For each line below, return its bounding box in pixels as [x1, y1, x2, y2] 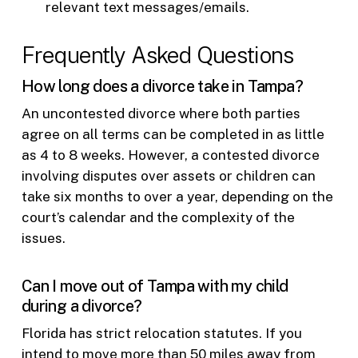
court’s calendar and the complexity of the [21, 209, 295, 225]
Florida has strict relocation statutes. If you [21, 325, 302, 342]
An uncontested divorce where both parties [21, 105, 300, 121]
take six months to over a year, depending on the [21, 188, 333, 205]
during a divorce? [21, 296, 142, 316]
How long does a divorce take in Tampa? [21, 76, 304, 96]
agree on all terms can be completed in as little [21, 125, 324, 142]
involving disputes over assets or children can [21, 167, 316, 184]
